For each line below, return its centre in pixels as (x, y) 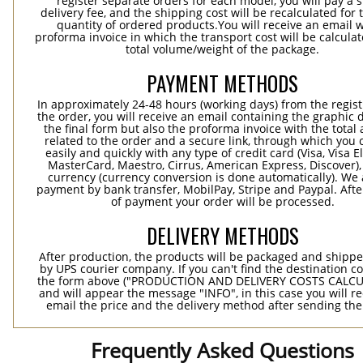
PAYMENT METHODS (223, 83)
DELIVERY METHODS (223, 235)
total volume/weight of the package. (223, 49)
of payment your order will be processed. (222, 201)
